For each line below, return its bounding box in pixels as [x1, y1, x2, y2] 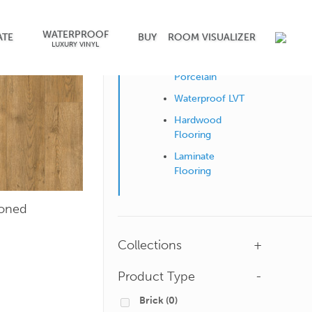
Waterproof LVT [174, 93, 244, 104]
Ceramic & [174, 56, 221, 68]
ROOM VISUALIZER [167, 31, 256, 43]
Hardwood [174, 114, 221, 126]
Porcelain [174, 71, 217, 83]
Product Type [118, 269, 195, 284]
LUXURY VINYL [52, 40, 100, 49]
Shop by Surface [153, 30, 224, 45]
